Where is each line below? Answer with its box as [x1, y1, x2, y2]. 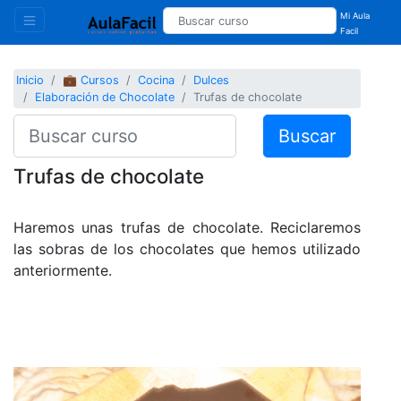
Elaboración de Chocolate [35, 90, 175, 105]
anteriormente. [13, 260, 112, 279]
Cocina [138, 73, 175, 88]
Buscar [277, 124, 336, 147]
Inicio [16, 73, 45, 88]
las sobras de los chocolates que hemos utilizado [13, 239, 361, 258]
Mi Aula [340, 11, 371, 21]
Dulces [193, 73, 230, 88]
